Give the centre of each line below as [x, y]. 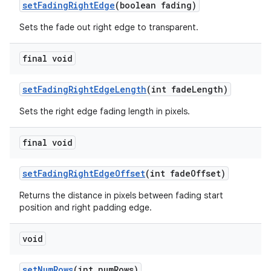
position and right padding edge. [86, 207]
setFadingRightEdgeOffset [84, 173]
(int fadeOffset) [185, 173]
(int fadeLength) [187, 89]
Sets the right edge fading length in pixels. [105, 111]
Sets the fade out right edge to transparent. [109, 27]
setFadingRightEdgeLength [84, 89]
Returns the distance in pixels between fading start [121, 195]
